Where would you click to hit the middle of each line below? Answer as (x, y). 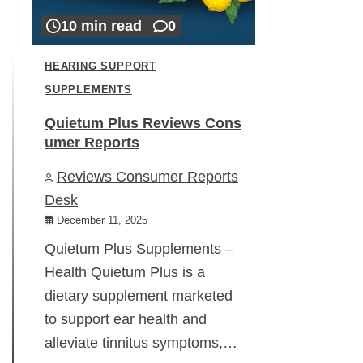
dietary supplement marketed (139, 295)
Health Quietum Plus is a (125, 272)
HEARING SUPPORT (101, 67)
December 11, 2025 (102, 220)
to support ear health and (126, 319)
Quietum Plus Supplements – (139, 248)
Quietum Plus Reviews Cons (143, 123)
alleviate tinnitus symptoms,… (141, 342)
